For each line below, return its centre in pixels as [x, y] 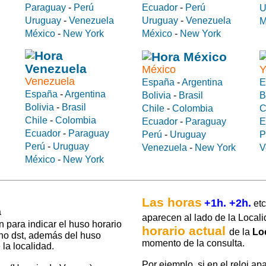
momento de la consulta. [193, 243]
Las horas [172, 202]
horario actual [186, 231]
